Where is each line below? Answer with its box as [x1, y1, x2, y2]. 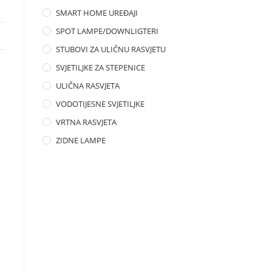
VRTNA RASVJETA [56, 117, 117, 127]
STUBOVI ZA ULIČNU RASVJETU [56, 44, 166, 55]
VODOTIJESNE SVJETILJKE [56, 98, 144, 109]
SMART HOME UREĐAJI [56, 7, 138, 18]
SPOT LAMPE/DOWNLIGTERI [56, 25, 158, 36]
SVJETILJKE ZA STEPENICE [56, 62, 145, 73]
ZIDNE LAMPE [56, 135, 106, 146]
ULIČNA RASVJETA [56, 80, 120, 91]
